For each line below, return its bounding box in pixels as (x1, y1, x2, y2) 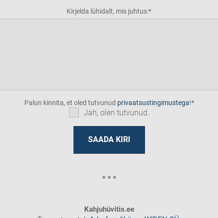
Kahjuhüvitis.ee (84, 205, 134, 214)
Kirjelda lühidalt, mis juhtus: (67, 7, 148, 15)
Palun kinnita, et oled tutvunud (24, 99, 117, 107)
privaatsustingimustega (117, 99, 189, 107)
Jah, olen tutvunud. (83, 108, 149, 117)
